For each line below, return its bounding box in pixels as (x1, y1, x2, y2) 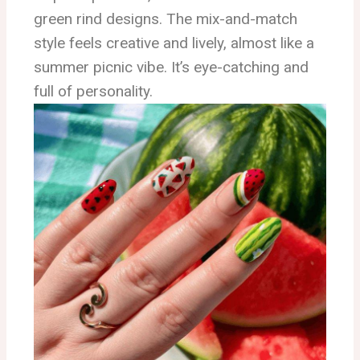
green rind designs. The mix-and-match (34, 10, 297, 29)
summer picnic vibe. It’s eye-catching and (34, 58, 309, 77)
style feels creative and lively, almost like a (34, 34, 314, 53)
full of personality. (34, 82, 153, 101)
